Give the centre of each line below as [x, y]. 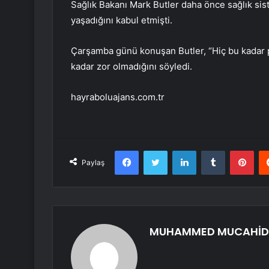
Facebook [156, 150]
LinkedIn [211, 150]
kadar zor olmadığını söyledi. [131, 67]
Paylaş [93, 163]
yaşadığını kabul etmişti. [122, 20]
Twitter [180, 150]
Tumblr [237, 150]
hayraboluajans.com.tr [118, 97]
